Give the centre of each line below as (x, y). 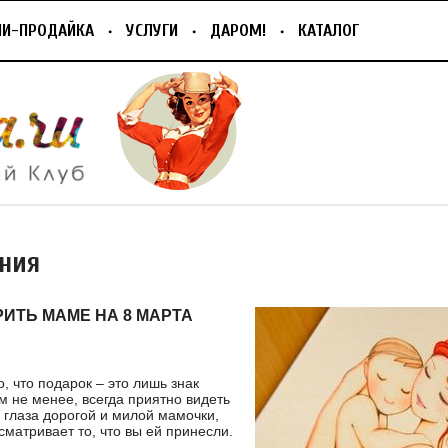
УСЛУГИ (152, 30)
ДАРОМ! (238, 30)
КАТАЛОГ (328, 30)
